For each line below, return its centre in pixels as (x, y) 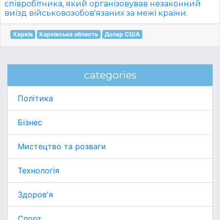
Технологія (39, 170)
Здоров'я (35, 194)
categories (110, 75)
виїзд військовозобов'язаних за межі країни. (96, 13)
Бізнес (30, 122)
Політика (35, 98)
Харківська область (69, 34)
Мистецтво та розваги (62, 146)
